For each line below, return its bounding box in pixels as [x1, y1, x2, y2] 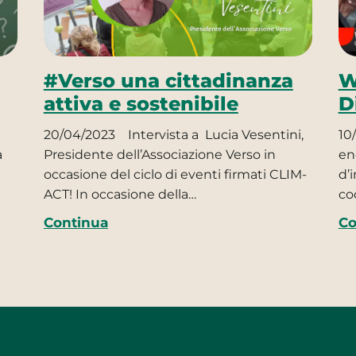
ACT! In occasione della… [43, 187, 196, 202]
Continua [43, 214, 108, 230]
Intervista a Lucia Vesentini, [124, 127, 304, 142]
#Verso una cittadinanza [43, 69, 293, 93]
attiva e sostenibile [43, 92, 238, 116]
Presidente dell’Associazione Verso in [43, 147, 276, 162]
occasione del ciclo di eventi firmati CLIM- [43, 167, 307, 182]
